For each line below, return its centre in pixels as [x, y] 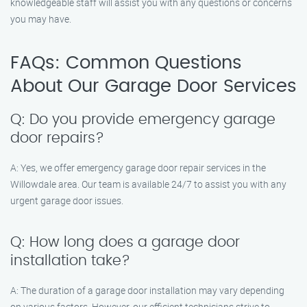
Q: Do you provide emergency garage [143, 120]
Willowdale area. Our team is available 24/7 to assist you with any [148, 184]
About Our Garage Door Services [153, 86]
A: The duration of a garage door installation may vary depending [147, 290]
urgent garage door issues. [67, 200]
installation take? [70, 261]
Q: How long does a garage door [125, 242]
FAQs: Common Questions [126, 63]
